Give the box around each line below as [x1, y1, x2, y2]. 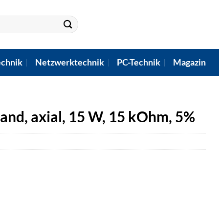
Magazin [173, 57, 206, 67]
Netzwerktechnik [35, 57, 104, 67]
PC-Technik [117, 57, 160, 67]
